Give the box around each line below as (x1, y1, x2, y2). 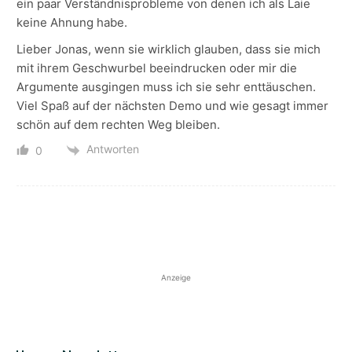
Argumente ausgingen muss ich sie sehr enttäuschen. (16, 79, 316, 95)
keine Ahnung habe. (16, 15, 127, 31)
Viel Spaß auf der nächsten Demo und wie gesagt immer (16, 98, 328, 114)
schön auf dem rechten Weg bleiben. (16, 117, 220, 133)
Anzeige (161, 272, 191, 282)
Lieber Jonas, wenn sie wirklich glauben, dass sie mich (16, 42, 321, 57)
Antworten (86, 142, 139, 156)
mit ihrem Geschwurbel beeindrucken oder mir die (16, 60, 297, 76)
